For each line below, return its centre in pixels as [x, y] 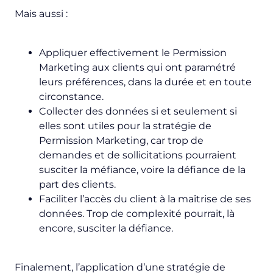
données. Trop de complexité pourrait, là [137, 213]
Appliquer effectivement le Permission [133, 52]
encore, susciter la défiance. [107, 228]
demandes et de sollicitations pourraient [138, 155]
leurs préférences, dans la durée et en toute [145, 82]
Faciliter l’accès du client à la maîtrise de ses [145, 199]
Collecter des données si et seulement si [138, 111]
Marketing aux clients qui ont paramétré [137, 67]
